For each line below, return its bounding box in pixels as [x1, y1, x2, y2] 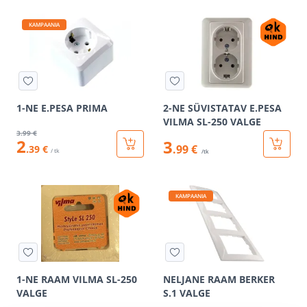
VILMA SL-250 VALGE [163, 115, 261, 128]
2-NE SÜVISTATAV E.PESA [163, 101, 282, 114]
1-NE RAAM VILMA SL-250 [16, 273, 137, 286]
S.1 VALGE [163, 286, 210, 299]
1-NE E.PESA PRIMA [16, 101, 108, 114]
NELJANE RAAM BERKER [163, 273, 275, 286]
